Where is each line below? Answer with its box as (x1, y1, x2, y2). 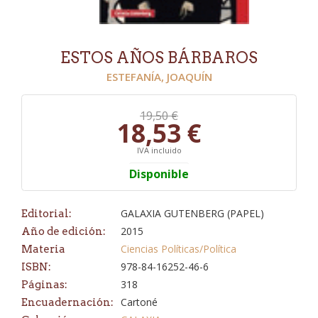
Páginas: (21, 278, 67, 291)
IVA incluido (136, 145, 182, 155)
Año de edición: (21, 225, 106, 238)
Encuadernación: (21, 296, 114, 309)
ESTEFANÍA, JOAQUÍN (106, 70, 212, 84)
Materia (21, 243, 65, 256)
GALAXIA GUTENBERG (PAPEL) (121, 207, 264, 220)
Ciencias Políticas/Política (121, 242, 236, 256)
